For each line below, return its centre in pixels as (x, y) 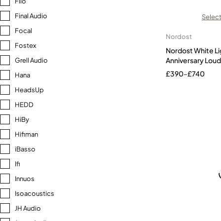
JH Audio (28, 208)
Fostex (25, 45)
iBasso (25, 149)
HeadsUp (29, 90)
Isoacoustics (35, 193)
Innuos (25, 179)
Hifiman (26, 134)
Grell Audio (31, 60)
